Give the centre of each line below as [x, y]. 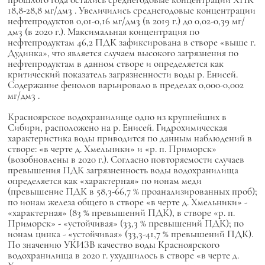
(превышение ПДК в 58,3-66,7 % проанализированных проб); [132, 191]
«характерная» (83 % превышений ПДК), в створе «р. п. [121, 213]
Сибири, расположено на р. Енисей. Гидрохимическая [117, 127]
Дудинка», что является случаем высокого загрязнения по [123, 53]
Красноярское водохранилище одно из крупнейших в [117, 117]
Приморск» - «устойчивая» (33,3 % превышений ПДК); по [125, 223]
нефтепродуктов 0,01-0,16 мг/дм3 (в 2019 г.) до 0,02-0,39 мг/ [126, 21]
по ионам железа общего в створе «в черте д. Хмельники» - [127, 202]
